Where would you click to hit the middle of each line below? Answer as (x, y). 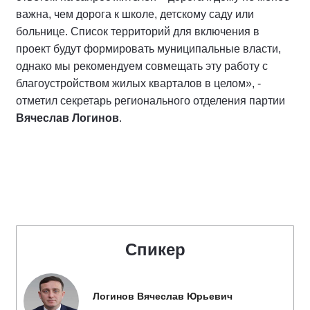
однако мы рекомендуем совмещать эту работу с (142, 66)
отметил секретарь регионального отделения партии (151, 100)
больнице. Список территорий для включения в (138, 31)
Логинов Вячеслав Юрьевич (163, 296)
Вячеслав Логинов (67, 118)
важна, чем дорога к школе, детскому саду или (135, 14)
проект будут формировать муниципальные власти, (148, 48)
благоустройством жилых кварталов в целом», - (138, 83)
